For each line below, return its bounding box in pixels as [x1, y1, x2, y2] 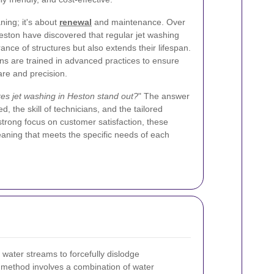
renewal [59, 17, 92, 27]
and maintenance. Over [92, 17, 185, 27]
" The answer [138, 91, 190, 101]
